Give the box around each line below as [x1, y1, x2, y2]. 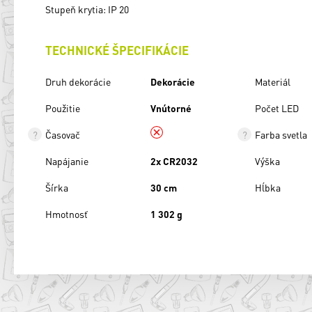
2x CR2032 [150, 154, 198, 167]
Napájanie [45, 154, 88, 167]
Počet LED [255, 101, 299, 114]
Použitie [45, 101, 80, 114]
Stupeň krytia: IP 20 [45, 3, 129, 16]
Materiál [255, 75, 290, 88]
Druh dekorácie [45, 75, 111, 88]
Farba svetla [255, 127, 307, 141]
